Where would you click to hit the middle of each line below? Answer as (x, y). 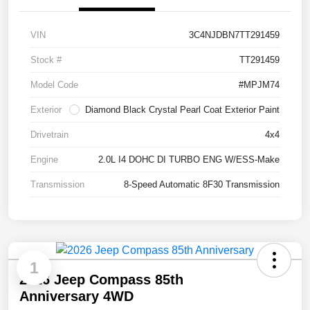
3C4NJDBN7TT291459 (234, 35)
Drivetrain (49, 135)
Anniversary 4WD (76, 297)
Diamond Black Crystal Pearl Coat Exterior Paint (182, 110)
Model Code (54, 85)
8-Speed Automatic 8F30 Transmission (202, 185)
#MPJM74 (259, 85)
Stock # (46, 60)
